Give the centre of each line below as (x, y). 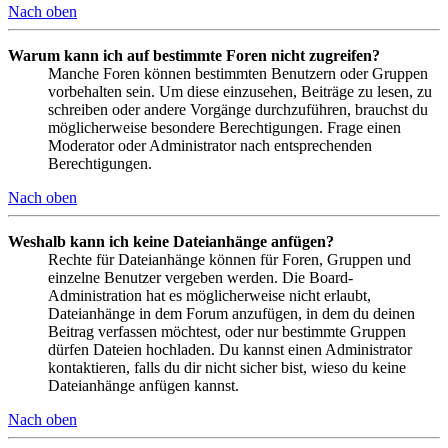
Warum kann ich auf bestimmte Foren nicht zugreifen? (194, 56)
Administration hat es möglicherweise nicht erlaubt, (209, 296)
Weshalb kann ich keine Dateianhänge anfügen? (171, 242)
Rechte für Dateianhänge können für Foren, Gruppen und (229, 260)
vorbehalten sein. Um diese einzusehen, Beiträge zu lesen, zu (240, 92)
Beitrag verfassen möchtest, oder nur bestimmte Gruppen (227, 332)
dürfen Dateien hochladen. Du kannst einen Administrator (230, 350)
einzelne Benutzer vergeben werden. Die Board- (200, 278)
